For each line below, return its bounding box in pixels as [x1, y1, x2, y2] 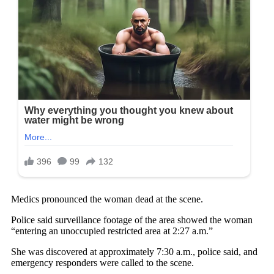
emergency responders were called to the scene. [11, 257, 194, 268]
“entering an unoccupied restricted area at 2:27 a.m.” [11, 226, 213, 237]
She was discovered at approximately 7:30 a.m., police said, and [11, 246, 257, 257]
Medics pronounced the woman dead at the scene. [11, 194, 203, 205]
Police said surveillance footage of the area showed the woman [11, 215, 253, 226]
